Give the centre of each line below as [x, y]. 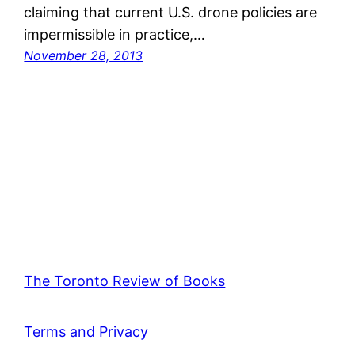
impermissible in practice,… [115, 34]
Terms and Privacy [86, 331]
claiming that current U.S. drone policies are [171, 12]
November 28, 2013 [84, 55]
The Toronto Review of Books [125, 281]
